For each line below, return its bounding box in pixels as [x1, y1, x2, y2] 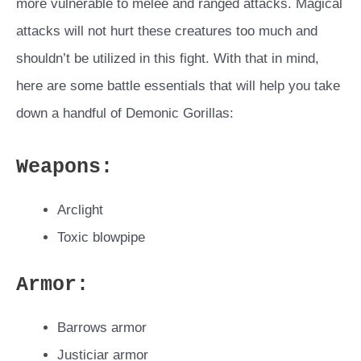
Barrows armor [57, 319, 147, 335]
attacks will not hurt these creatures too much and [16, 23, 317, 39]
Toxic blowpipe [57, 230, 145, 246]
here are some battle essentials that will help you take [16, 78, 340, 94]
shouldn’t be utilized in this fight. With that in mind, [16, 51, 319, 67]
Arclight [57, 202, 103, 218]
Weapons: [16, 156, 113, 180]
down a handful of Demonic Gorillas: [16, 106, 234, 122]
